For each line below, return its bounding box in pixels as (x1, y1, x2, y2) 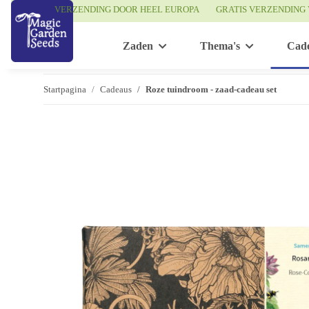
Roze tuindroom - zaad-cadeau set (146, 83, 277, 94)
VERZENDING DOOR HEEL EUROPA (54, 4, 199, 14)
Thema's (200, 40, 240, 52)
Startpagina (43, 83, 86, 94)
